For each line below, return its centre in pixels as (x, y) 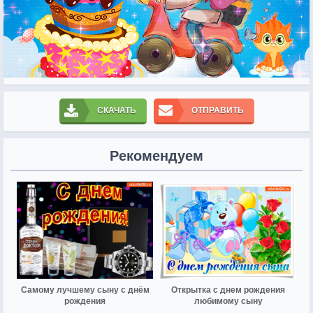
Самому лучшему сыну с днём (85, 290)
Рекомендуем (156, 155)
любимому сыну (228, 301)
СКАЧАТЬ (116, 110)
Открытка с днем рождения (228, 290)
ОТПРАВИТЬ (217, 110)
